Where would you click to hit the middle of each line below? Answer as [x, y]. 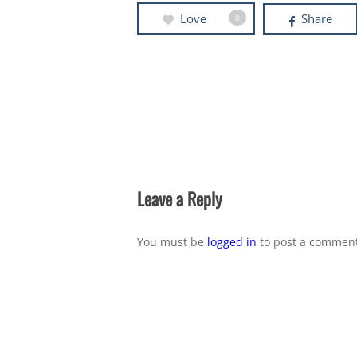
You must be [172, 241]
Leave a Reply [180, 198]
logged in [232, 241]
